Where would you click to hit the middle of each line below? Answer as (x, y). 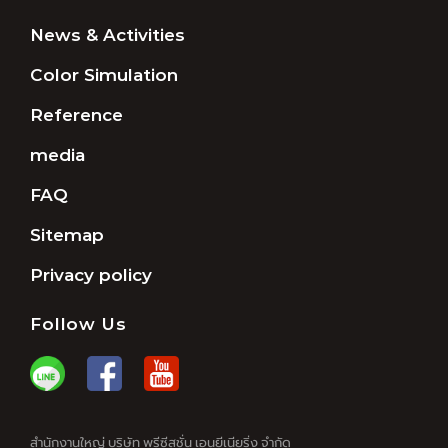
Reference (76, 115)
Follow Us (78, 324)
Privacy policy (91, 275)
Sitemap (67, 235)
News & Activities (107, 35)
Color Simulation (104, 75)
